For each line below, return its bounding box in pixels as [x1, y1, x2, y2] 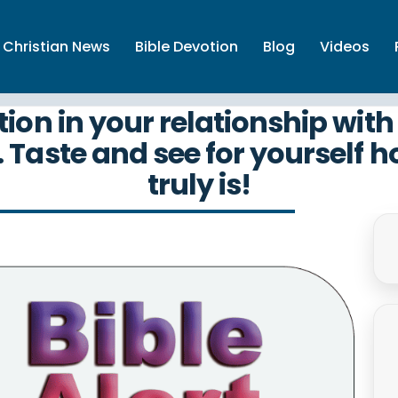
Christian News [3, 36, 110, 57]
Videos [320, 36, 370, 57]
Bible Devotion [135, 36, 238, 57]
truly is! [147, 164, 251, 204]
